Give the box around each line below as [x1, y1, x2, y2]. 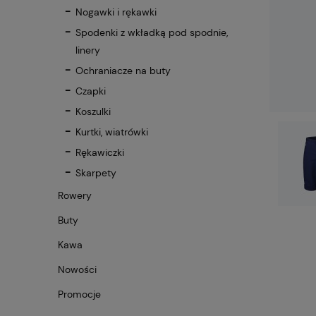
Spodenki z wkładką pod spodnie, [75, 26, 228, 39]
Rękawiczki [75, 146, 124, 159]
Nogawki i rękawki [75, 6, 157, 19]
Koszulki [75, 105, 111, 119]
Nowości [58, 263, 97, 276]
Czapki [75, 85, 106, 98]
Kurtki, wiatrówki [75, 126, 148, 139]
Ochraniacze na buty [75, 64, 171, 78]
